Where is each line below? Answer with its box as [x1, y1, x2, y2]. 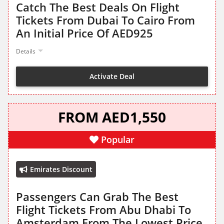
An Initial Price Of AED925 [16, 25, 153, 41]
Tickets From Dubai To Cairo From [16, 12, 195, 28]
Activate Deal [89, 71, 134, 81]
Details [16, 47, 35, 56]
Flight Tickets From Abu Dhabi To [16, 202, 191, 217]
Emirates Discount [30, 164, 92, 174]
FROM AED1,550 [58, 107, 166, 127]
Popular [101, 133, 134, 146]
